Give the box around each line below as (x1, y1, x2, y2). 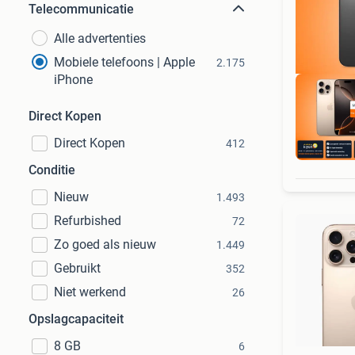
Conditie (29, 162, 75, 177)
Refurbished (54, 213, 121, 228)
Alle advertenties (54, 31, 146, 46)
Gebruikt (54, 261, 101, 276)
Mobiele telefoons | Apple (54, 55, 195, 70)
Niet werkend (54, 284, 126, 300)
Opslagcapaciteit (29, 311, 124, 326)
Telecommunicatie (29, 2, 134, 17)
